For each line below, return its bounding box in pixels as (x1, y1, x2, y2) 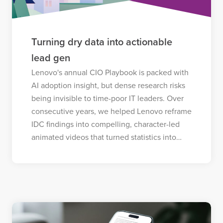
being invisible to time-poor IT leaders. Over (31, 93, 184, 104)
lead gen (31, 52, 70, 64)
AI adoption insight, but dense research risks (31, 80, 185, 91)
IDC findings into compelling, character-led (31, 119, 180, 129)
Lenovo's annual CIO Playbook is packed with (31, 67, 189, 78)
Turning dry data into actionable (31, 36, 172, 48)
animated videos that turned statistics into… (31, 132, 182, 142)
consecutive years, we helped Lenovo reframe (31, 106, 192, 116)
